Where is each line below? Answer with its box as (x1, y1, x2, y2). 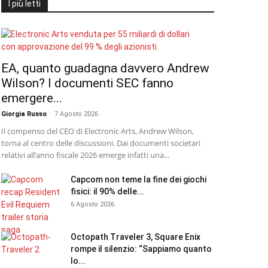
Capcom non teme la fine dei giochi (71, 175, 206, 184)
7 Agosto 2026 (54, 110, 98, 118)
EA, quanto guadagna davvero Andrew (1, 61, 209, 75)
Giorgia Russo (1, 110, 47, 118)
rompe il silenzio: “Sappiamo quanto (71, 244, 212, 254)
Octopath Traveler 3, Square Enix (71, 232, 200, 242)
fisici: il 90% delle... (71, 187, 144, 196)
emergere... (1, 91, 62, 105)
